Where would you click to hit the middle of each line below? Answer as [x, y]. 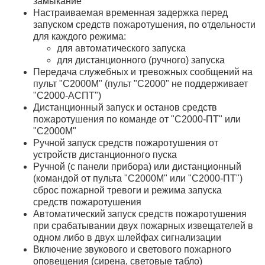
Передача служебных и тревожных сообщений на [143, 72]
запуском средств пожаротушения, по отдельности [144, 24]
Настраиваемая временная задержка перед [130, 12]
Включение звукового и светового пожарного [132, 249]
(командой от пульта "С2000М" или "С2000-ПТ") [138, 178]
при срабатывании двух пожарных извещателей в [143, 225]
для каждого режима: [80, 36]
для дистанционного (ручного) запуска [141, 60]
